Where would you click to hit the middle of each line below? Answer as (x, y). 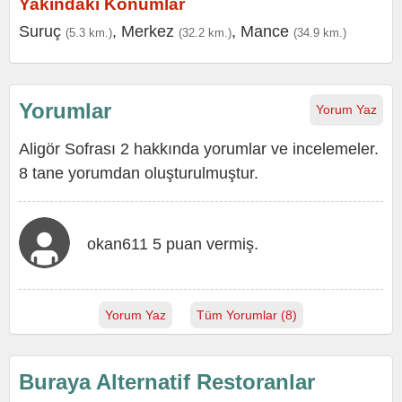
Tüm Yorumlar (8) (247, 315)
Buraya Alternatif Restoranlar (167, 382)
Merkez (148, 31)
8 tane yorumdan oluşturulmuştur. (139, 173)
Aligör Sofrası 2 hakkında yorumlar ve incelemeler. (199, 149)
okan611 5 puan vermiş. (173, 244)
